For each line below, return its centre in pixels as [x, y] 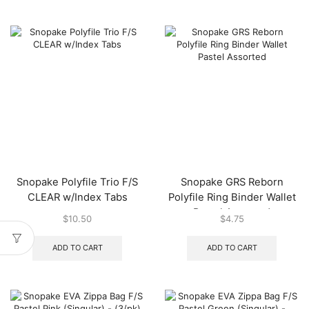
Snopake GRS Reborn [232, 182]
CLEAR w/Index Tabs [77, 197]
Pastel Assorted [232, 212]
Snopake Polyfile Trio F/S [77, 182]
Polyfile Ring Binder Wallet [232, 197]
